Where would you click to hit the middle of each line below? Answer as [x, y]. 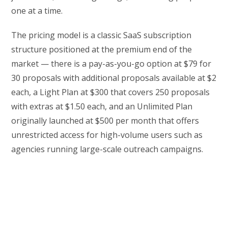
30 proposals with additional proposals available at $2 [114, 78]
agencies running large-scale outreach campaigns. [107, 149]
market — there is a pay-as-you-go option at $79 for [111, 64]
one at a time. [37, 11]
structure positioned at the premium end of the [102, 50]
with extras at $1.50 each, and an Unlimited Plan [102, 107]
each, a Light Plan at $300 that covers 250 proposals [111, 92]
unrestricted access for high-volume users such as [107, 135]
